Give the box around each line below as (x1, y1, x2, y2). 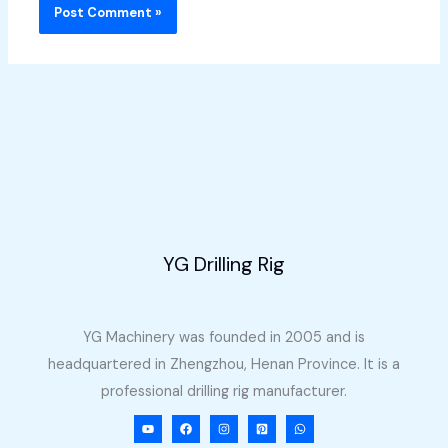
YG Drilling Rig (163, 250, 285, 277)
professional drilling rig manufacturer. (101, 381, 347, 401)
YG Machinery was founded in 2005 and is (83, 327, 365, 347)
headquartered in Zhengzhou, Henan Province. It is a (48, 354, 400, 374)
